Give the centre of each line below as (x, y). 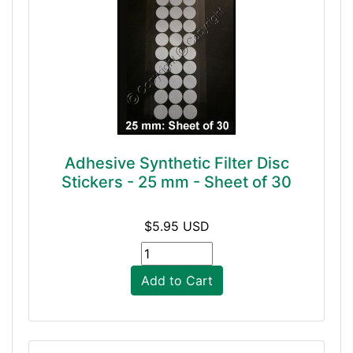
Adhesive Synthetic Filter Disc (176, 163)
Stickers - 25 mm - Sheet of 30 (176, 182)
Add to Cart (176, 281)
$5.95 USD (176, 226)
